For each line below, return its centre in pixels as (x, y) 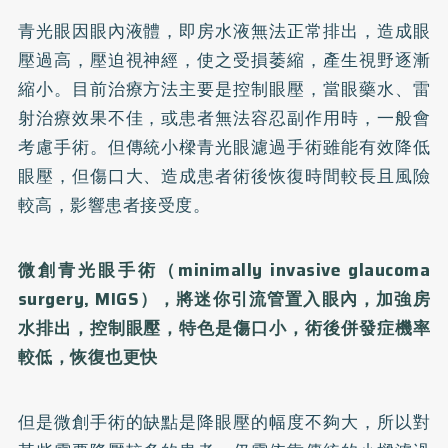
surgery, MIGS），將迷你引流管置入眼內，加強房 (224, 298)
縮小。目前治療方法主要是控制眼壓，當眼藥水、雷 (224, 88)
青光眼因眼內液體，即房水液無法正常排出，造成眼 (224, 30)
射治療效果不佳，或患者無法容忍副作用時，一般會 (224, 117)
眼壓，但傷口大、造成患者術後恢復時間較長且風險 (224, 175)
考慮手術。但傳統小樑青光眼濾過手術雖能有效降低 (224, 146)
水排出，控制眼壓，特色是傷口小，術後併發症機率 (224, 327)
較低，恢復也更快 (87, 356)
